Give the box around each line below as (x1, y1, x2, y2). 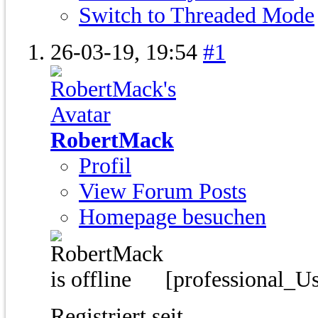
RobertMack (50, 128, 174, 153)
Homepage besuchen (79, 204, 266, 230)
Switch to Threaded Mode (79, 3, 314, 28)
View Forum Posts (79, 179, 246, 204)
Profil (79, 153, 131, 179)
